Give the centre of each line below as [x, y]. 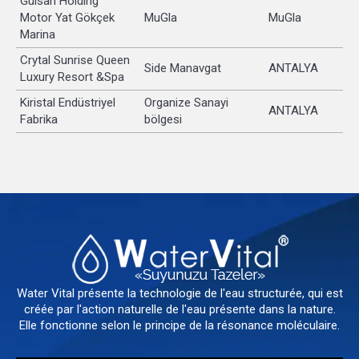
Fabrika [39, 119]
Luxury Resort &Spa [72, 77]
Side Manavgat [183, 68]
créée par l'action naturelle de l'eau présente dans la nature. [179, 309]
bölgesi [163, 119]
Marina [38, 34]
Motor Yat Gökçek [67, 17]
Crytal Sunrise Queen [75, 60]
